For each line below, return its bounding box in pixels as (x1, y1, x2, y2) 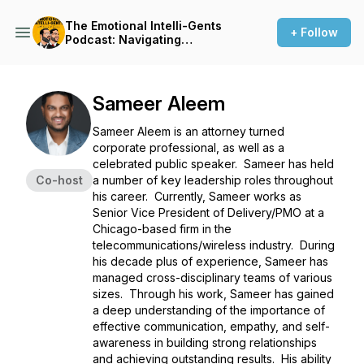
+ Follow (290, 25, 338, 39)
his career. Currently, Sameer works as (93, 189, 301, 203)
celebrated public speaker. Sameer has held (93, 157, 334, 171)
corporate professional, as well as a (93, 141, 284, 154)
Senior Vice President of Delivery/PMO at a (93, 206, 324, 219)
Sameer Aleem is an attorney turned (93, 124, 284, 138)
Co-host (36, 173, 83, 187)
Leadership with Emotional (65, 46, 217, 60)
